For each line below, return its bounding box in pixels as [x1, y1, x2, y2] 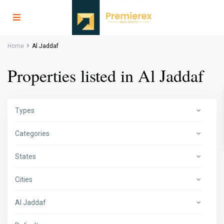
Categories [15, 129, 50, 138]
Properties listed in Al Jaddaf [7, 64, 204, 87]
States [15, 152, 36, 161]
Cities [15, 175, 33, 184]
